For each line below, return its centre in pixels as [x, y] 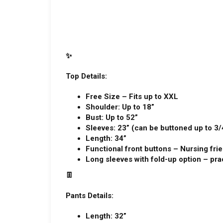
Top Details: [86, 76]
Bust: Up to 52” [112, 117]
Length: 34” [106, 138]
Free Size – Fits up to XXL [132, 97]
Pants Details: [90, 195]
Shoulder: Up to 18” [120, 107]
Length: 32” [106, 216]
